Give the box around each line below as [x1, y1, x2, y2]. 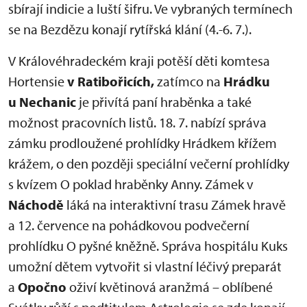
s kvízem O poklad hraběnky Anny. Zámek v [8, 175, 254, 193]
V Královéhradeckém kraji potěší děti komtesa [8, 52, 270, 69]
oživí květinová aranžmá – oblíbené [66, 278, 273, 295]
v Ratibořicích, [67, 73, 154, 90]
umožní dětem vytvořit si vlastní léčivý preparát [8, 258, 282, 275]
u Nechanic [8, 93, 76, 110]
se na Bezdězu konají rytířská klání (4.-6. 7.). [8, 21, 251, 38]
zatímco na [154, 73, 221, 90]
